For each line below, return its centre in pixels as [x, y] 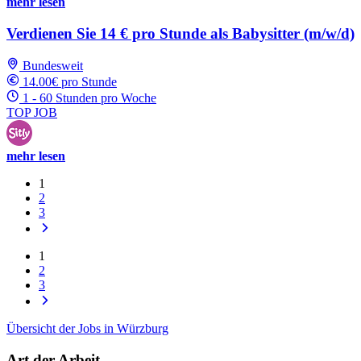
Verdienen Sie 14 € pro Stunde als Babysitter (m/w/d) [180, 33]
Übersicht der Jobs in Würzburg [87, 329]
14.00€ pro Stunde [70, 82]
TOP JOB [32, 113]
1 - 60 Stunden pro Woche [89, 98]
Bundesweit [53, 66]
